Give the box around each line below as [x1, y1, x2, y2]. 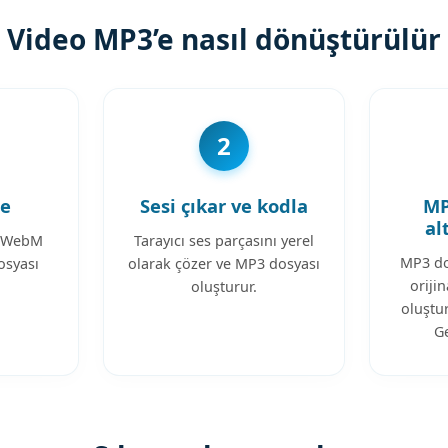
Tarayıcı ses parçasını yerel [133, 230, 314, 250]
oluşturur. [190, 276, 257, 296]
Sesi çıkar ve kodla [139, 192, 308, 218]
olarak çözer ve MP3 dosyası [127, 253, 320, 273]
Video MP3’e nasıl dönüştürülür [7, 19, 441, 58]
